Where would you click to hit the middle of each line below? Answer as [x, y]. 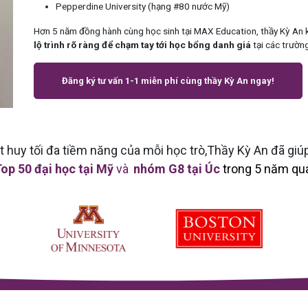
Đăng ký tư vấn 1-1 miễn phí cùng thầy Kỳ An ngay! [168, 80]
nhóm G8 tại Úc [177, 168]
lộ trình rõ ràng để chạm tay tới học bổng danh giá [143, 44]
